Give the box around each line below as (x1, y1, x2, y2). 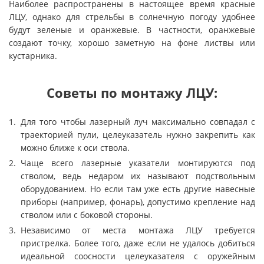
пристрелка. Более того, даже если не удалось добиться (21, 237, 255, 249)
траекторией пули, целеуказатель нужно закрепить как (21, 129, 255, 140)
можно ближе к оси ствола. (21, 142, 130, 153)
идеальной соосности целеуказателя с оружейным (21, 250, 255, 262)
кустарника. (9, 50, 57, 61)
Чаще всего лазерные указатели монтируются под (21, 157, 255, 169)
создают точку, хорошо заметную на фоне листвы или (9, 37, 255, 48)
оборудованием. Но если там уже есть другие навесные (21, 183, 255, 194)
